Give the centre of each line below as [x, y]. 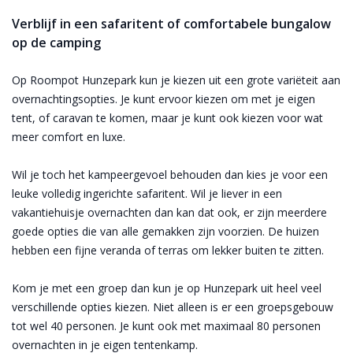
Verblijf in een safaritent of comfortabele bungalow [171, 23]
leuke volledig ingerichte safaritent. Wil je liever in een [147, 193]
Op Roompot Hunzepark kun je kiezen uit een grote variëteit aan [176, 80]
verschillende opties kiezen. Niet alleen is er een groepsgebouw [173, 307]
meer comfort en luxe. [69, 136]
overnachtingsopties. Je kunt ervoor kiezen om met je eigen [163, 98]
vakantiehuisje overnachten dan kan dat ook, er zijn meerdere [169, 212]
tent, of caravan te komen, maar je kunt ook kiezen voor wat [167, 117]
